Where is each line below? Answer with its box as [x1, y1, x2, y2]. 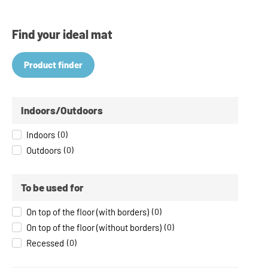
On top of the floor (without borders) [26, 221, 162, 233]
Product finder [24, 59, 83, 71]
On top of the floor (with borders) [26, 206, 149, 217]
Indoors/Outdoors [21, 104, 103, 117]
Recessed [26, 237, 64, 248]
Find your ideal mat [12, 27, 112, 42]
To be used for [21, 181, 84, 194]
